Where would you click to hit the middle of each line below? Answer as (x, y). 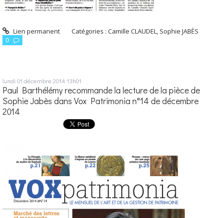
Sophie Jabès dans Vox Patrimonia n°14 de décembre (100, 101)
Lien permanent (36, 31)
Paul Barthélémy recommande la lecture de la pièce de (101, 91)
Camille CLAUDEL (133, 31)
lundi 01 (12, 81)
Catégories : (90, 31)
